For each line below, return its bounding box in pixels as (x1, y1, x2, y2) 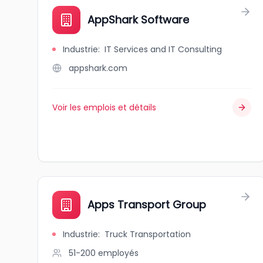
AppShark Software (87, 12, 189, 27)
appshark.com (69, 62, 127, 74)
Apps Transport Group (87, 197, 206, 212)
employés (98, 247, 139, 259)
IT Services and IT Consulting (104, 43, 222, 55)
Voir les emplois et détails (52, 102, 156, 113)
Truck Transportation (104, 228, 191, 240)
